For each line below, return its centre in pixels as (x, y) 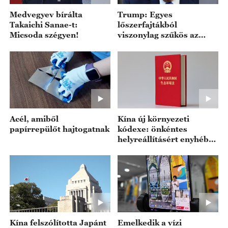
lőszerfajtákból (148, 25)
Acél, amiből (34, 118)
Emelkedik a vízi (150, 222)
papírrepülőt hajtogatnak (59, 129)
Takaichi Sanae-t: (44, 25)
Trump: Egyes (145, 15)
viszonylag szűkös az (158, 35)
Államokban (141, 55)
